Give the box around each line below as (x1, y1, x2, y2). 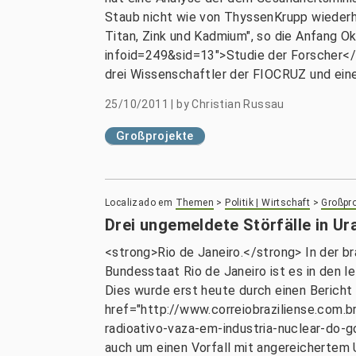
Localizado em (105, 197, 173, 208)
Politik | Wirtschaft (225, 197, 311, 208)
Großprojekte (116, 129, 194, 143)
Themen (175, 197, 215, 208)
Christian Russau (192, 98, 284, 110)
